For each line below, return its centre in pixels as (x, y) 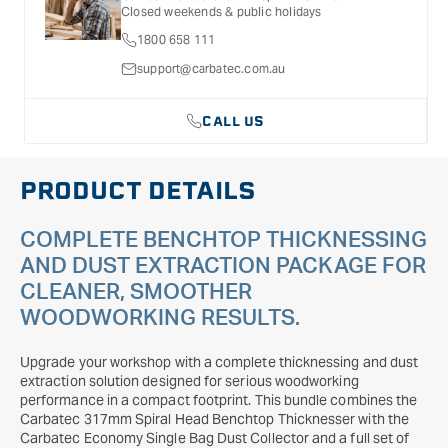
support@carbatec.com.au (211, 68)
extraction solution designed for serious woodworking (189, 381)
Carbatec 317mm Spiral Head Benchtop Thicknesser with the (214, 419)
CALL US (233, 121)
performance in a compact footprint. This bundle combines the (219, 400)
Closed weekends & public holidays (221, 11)
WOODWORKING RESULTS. (160, 318)
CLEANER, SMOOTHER (136, 292)
